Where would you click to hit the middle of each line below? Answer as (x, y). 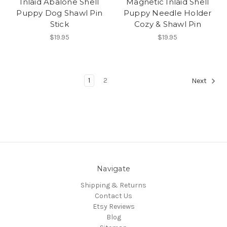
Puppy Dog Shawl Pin (60, 13)
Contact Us (113, 196)
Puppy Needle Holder (167, 13)
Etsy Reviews (113, 206)
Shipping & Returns (113, 185)
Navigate (113, 168)
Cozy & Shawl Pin (167, 24)
